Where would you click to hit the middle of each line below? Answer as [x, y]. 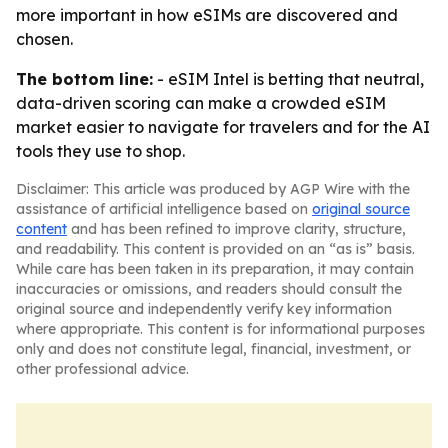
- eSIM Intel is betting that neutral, [288, 79]
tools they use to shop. [100, 151]
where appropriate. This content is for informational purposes [220, 329]
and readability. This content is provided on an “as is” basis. [215, 249]
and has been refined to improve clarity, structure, [236, 229]
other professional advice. [102, 369]
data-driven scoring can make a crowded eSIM [201, 103]
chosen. [44, 39]
